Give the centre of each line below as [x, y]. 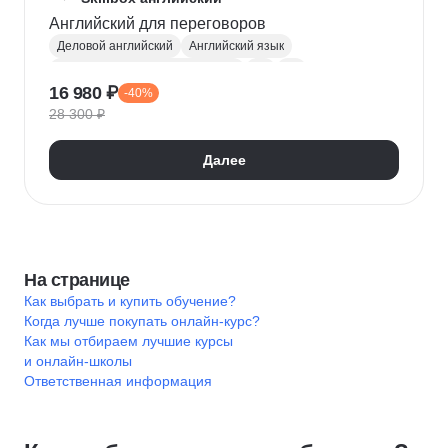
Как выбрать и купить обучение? [130, 301]
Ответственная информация [118, 381]
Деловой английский [115, 46]
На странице [77, 280]
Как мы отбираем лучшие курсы [128, 341]
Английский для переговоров [202, 23]
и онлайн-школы [78, 361]
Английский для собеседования [147, 70]
